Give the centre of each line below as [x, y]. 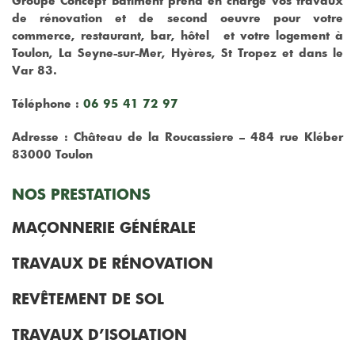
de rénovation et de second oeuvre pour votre [177, 18]
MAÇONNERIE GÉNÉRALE [104, 228]
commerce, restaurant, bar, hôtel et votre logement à [177, 36]
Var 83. [34, 71]
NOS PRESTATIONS [81, 195]
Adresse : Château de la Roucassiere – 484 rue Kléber [177, 137]
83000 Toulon [52, 155]
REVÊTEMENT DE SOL [88, 299]
